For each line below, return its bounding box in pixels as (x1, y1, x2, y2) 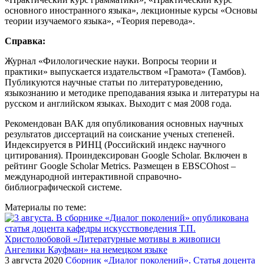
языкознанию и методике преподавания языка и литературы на (5, 87, 259, 98)
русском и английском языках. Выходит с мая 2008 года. (5, 98, 232, 108)
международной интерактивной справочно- (5, 171, 181, 181)
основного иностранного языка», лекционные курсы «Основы (5, 5, 258, 15)
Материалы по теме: (5, 202, 86, 212)
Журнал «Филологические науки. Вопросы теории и (5, 55, 217, 66)
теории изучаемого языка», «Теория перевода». (5, 15, 195, 26)
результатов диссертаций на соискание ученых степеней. (5, 128, 235, 139)
